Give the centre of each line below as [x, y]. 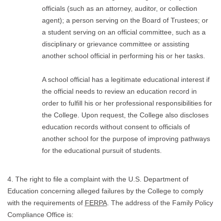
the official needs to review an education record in [119, 92]
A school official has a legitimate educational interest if [126, 80]
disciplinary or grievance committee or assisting [115, 44]
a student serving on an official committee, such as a [124, 32]
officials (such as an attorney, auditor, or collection [119, 9]
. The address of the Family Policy [160, 203]
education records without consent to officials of [116, 127]
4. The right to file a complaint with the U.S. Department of [98, 179]
